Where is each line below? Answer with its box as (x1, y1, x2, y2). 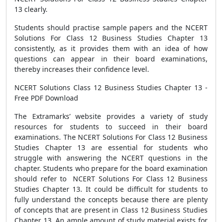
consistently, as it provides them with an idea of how (14, 44, 208, 53)
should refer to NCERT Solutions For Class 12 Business (14, 174, 208, 183)
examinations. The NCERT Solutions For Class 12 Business (14, 132, 208, 142)
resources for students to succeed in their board (14, 122, 208, 131)
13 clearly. (14, 4, 48, 14)
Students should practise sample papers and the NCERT (14, 23, 208, 32)
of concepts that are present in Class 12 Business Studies (14, 205, 208, 215)
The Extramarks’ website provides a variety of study (14, 111, 208, 121)
